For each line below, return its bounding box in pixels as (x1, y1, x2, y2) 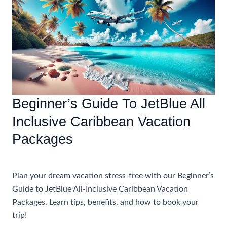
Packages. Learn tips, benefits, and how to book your (12, 199, 199, 207)
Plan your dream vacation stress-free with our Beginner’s (12, 172, 214, 180)
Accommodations (12, 152, 74, 160)
